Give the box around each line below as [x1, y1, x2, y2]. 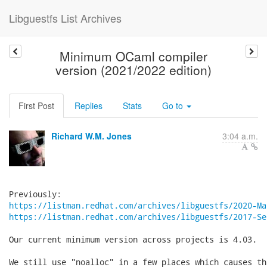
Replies [74, 100, 103, 111]
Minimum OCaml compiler [59, 47, 207, 65]
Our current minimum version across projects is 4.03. [9, 234, 257, 245]
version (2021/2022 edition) [55, 61, 212, 79]
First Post [18, 100, 54, 111]
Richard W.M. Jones [51, 130, 132, 142]
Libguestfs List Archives [9, 10, 122, 26]
